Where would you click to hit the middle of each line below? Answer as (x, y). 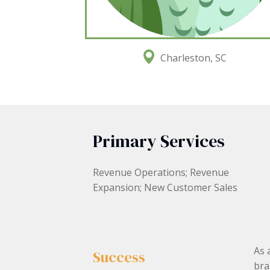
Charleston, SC (193, 58)
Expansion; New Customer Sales (165, 187)
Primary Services (159, 141)
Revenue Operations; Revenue (161, 172)
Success (119, 257)
